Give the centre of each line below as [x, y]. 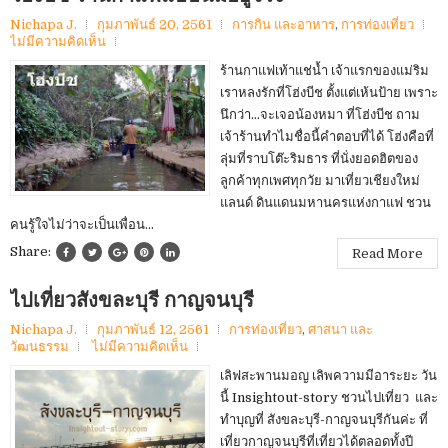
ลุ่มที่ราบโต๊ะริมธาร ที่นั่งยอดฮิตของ [319, 158]
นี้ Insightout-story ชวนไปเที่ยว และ [329, 397]
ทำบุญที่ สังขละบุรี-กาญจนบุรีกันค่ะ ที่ [324, 419]
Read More [387, 253]
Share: [32, 251]
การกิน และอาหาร [283, 24]
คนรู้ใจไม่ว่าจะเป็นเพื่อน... [82, 224]
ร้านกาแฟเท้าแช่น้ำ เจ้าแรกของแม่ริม [324, 70]
